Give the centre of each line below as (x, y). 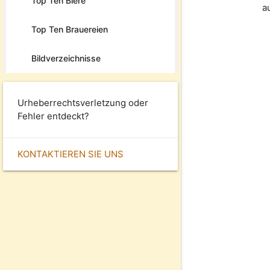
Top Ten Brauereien (70, 29)
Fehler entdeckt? (53, 116)
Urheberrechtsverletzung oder (83, 102)
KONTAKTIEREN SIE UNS (71, 154)
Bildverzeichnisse (66, 58)
